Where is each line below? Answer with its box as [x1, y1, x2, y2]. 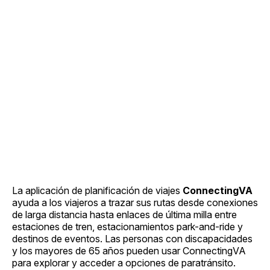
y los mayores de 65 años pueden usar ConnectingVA [12, 244, 246, 257]
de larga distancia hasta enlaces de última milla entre [12, 208, 237, 221]
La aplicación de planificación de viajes [12, 184, 183, 196]
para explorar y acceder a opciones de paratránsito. [12, 256, 236, 269]
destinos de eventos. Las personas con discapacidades [12, 232, 253, 245]
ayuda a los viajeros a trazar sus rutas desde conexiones [12, 196, 258, 209]
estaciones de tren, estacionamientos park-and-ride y [12, 220, 243, 233]
